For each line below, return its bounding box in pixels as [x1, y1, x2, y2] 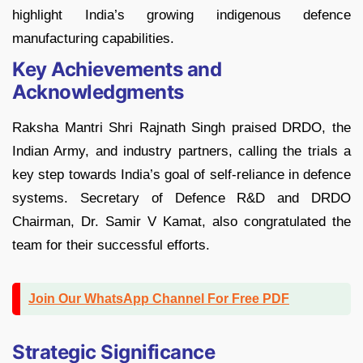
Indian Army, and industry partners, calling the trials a [12, 143, 351, 160]
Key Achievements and [12, 58, 222, 82]
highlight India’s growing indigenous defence [12, 7, 351, 23]
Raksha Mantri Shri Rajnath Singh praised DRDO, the [12, 120, 351, 136]
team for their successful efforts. [12, 237, 210, 254]
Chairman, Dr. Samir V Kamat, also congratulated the [12, 214, 351, 230]
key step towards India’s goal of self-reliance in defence [12, 167, 351, 183]
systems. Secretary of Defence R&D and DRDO [12, 190, 351, 207]
